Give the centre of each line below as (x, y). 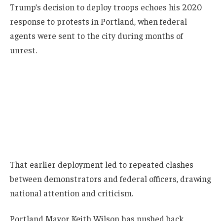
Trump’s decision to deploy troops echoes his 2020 (106, 7)
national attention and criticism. (72, 193)
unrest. (23, 50)
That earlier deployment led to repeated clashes (102, 165)
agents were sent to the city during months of (96, 35)
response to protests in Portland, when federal (98, 21)
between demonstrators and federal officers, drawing (110, 179)
